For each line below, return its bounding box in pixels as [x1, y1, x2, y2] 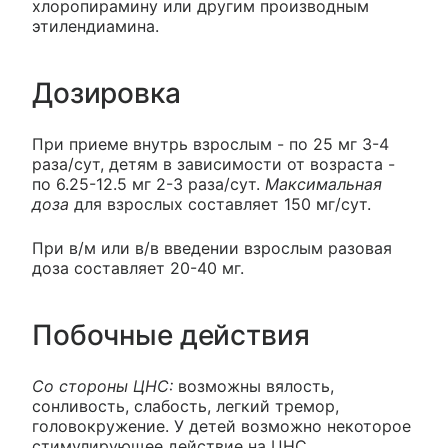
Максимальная [265, 174, 382, 195]
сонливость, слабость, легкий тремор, [32, 396, 339, 417]
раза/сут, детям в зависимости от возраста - [32, 154, 395, 175]
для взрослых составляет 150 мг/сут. [69, 194, 371, 215]
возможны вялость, [173, 376, 334, 397]
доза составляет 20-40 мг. [32, 258, 244, 279]
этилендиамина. [32, 16, 159, 37]
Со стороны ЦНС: [32, 376, 173, 397]
